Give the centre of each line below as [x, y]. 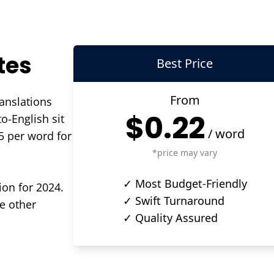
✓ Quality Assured [170, 217]
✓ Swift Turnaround [173, 200]
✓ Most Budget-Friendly [185, 183]
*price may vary [185, 152]
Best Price [185, 63]
